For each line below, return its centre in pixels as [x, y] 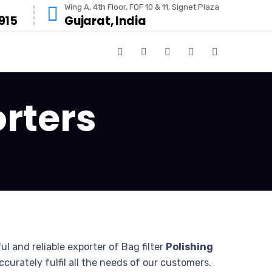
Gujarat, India [105, 21]
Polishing [189, 246]
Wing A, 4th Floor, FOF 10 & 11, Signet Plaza [142, 7]
